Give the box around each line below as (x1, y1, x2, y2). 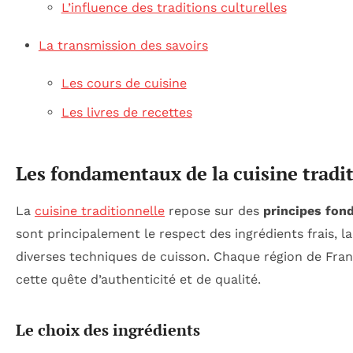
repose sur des (165, 203, 263, 218)
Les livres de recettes (61, 105, 192, 121)
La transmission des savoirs (38, 37, 208, 53)
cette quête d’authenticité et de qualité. (16, 271, 261, 287)
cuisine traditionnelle (35, 203, 165, 218)
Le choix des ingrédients (16, 318, 200, 340)
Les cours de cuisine (61, 76, 187, 91)
